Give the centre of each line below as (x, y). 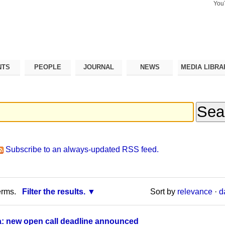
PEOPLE (48, 67)
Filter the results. (53, 191)
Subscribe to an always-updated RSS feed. (82, 150)
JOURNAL (99, 67)
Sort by (162, 191)
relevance (195, 191)
